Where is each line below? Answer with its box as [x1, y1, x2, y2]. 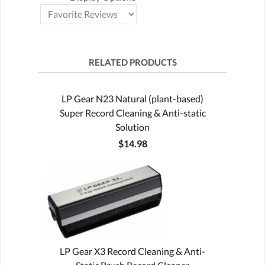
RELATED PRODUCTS [88, 56, 177, 67]
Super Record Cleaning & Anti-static [59, 106, 206, 118]
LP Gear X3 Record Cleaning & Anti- [60, 245, 205, 257]
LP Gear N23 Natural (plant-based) [62, 92, 203, 104]
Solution [115, 121, 150, 132]
